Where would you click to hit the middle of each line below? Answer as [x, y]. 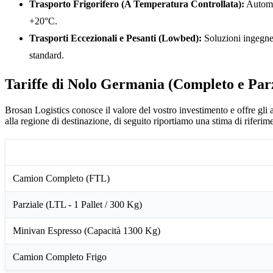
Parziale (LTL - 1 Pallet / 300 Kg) [77, 204]
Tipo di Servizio [45, 152]
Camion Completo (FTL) [61, 178]
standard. [47, 55]
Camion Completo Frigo [60, 257]
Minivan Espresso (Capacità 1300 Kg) [87, 230]
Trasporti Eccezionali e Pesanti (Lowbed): [115, 38]
